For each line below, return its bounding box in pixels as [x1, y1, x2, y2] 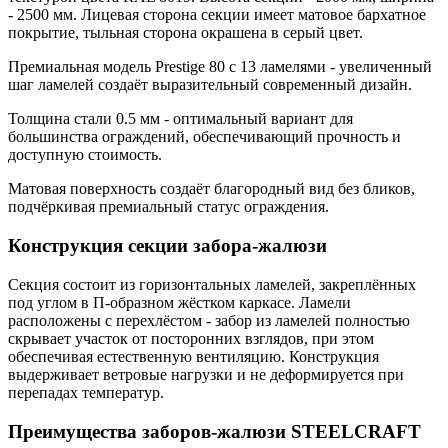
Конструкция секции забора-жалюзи [8, 235, 327, 257]
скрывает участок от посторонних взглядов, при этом [8, 329, 374, 347]
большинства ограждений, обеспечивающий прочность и [8, 128, 401, 146]
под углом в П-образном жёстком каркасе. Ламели [8, 293, 351, 311]
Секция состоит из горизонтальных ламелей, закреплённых [8, 275, 416, 293]
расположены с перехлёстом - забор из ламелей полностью [8, 311, 410, 329]
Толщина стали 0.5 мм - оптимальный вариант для [8, 110, 353, 128]
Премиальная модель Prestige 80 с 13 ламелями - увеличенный [8, 58, 432, 76]
